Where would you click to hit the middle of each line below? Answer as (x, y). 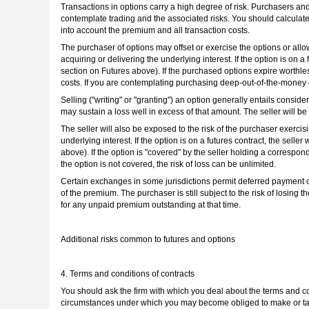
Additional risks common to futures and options (148, 240)
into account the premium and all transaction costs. (155, 31)
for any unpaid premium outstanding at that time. (151, 205)
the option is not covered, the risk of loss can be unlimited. (168, 165)
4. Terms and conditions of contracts (128, 274)
